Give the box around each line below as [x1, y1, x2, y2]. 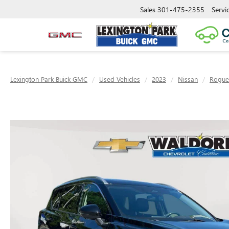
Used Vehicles [99, 75, 140, 83]
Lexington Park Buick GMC [10, 75, 87, 83]
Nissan [178, 75, 198, 83]
